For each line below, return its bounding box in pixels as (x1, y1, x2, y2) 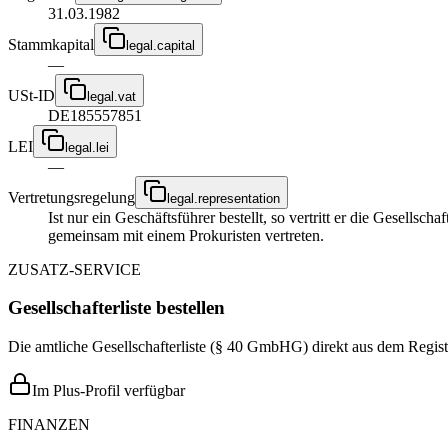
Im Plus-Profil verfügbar (32, 382, 185, 399)
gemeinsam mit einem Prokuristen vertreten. (48, 226, 324, 244)
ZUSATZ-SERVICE (8, 260, 141, 278)
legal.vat (87, 88, 136, 104)
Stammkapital (8, 35, 94, 53)
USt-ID (8, 86, 55, 104)
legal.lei (65, 139, 109, 155)
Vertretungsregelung (8, 188, 135, 206)
